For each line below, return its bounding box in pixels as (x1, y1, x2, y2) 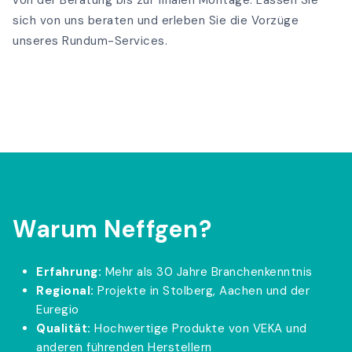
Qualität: (36, 320, 91, 336)
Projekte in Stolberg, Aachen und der (93, 282, 310, 299)
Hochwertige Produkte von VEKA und (90, 320, 307, 336)
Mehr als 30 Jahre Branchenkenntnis (101, 263, 313, 280)
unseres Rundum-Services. (13, 32, 167, 49)
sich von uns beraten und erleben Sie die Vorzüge (13, 12, 299, 28)
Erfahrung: (36, 263, 101, 280)
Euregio (36, 301, 79, 317)
